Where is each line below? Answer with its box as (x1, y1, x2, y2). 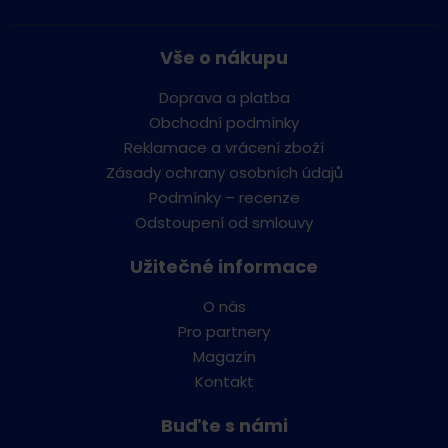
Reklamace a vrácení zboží (124, 136, 324, 158)
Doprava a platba (158, 86, 290, 108)
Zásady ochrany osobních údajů (105, 161, 343, 183)
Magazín (192, 345, 256, 367)
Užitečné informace (130, 253, 318, 279)
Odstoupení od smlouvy (135, 211, 313, 233)
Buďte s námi (160, 412, 288, 438)
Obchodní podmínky (149, 111, 299, 133)
